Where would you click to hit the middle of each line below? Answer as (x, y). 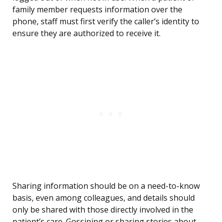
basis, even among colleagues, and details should (104, 198)
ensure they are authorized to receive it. (86, 33)
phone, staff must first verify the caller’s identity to (106, 22)
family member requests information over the (97, 10)
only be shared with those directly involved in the (103, 210)
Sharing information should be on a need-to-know (106, 186)
